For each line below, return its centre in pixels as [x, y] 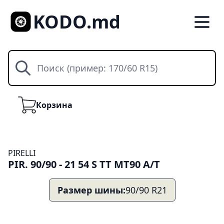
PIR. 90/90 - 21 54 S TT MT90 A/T [84, 164]
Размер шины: [91, 190]
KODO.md [77, 22]
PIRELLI [22, 153]
